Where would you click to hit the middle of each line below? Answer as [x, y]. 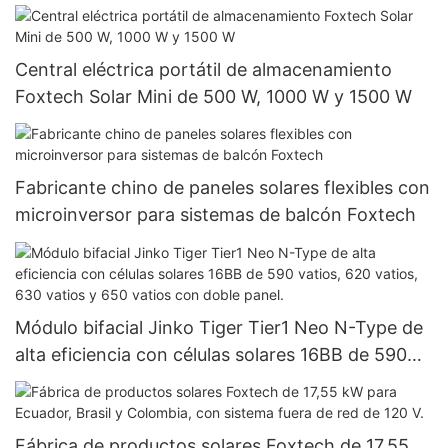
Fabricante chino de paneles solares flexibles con [222, 188]
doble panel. [66, 408]
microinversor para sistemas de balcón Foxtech [215, 215]
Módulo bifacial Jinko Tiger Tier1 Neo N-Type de [219, 327]
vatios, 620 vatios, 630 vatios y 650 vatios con [212, 381]
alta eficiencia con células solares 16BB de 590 [211, 354]
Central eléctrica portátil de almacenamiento [203, 69]
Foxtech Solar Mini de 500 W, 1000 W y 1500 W [213, 96]
